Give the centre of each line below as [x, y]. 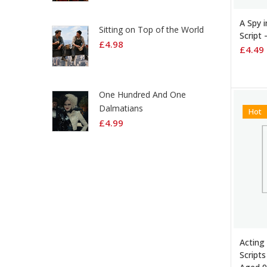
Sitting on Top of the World [151, 30]
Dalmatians [121, 108]
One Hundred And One [142, 94]
